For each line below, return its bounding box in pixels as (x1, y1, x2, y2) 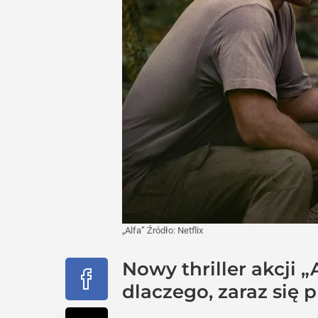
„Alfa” (122, 225, 147, 236)
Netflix (177, 225, 203, 236)
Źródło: (147, 225, 177, 236)
